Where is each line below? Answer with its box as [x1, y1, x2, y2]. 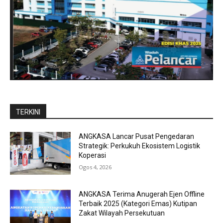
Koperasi [79, 151, 107, 159]
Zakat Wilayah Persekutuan [79, 209, 165, 217]
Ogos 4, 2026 [79, 163, 112, 171]
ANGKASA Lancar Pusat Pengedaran [79, 132, 195, 140]
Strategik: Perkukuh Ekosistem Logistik [79, 142, 201, 150]
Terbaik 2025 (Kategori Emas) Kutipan [79, 199, 198, 208]
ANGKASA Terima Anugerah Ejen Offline [79, 190, 205, 198]
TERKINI [16, 108, 40, 116]
